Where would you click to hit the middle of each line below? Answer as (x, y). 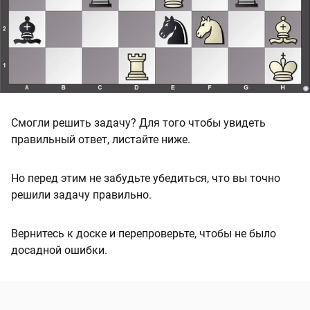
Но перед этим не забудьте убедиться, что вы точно (146, 179)
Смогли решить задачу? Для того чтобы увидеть (138, 123)
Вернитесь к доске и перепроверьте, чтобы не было (144, 234)
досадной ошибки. (59, 250)
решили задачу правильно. (81, 195)
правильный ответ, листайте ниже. (101, 140)
